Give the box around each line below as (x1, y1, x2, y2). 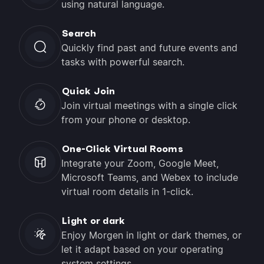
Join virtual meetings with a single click (61, 100, 237, 112)
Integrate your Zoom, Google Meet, (61, 157, 219, 170)
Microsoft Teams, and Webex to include (61, 171, 238, 184)
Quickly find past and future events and (61, 42, 237, 54)
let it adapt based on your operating (61, 243, 223, 256)
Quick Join (62, 85, 115, 97)
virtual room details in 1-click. (61, 186, 196, 198)
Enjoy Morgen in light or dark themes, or (61, 229, 242, 242)
